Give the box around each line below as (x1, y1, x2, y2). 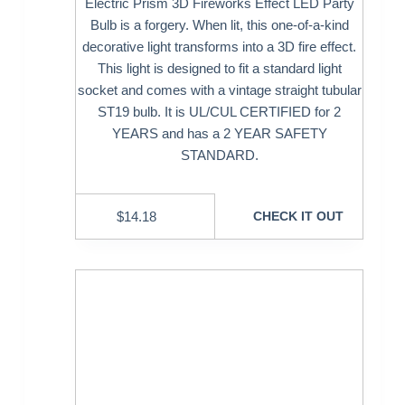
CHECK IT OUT (252, 208, 344, 223)
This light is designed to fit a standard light (97, 61, 342, 77)
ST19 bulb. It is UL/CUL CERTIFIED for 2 (98, 104, 342, 120)
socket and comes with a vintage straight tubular (77, 82, 362, 99)
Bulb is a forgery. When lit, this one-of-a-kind (89, 17, 349, 33)
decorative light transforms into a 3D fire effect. (82, 39, 357, 55)
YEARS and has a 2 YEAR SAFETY (111, 126, 327, 142)
